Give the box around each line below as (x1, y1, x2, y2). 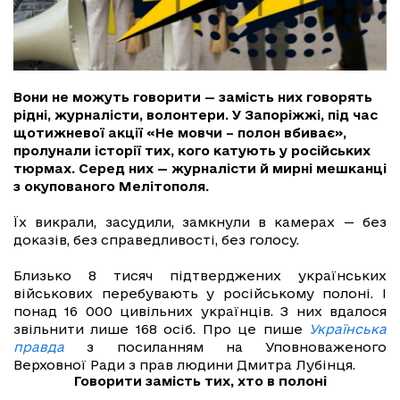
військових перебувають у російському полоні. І (13, 286, 387, 302)
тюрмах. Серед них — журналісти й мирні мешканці (13, 161, 387, 177)
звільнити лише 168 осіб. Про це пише (13, 321, 309, 337)
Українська (309, 321, 387, 337)
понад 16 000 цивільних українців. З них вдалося (13, 304, 387, 320)
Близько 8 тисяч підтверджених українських (13, 268, 387, 284)
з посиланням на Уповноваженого (64, 339, 387, 355)
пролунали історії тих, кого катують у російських (13, 143, 371, 159)
